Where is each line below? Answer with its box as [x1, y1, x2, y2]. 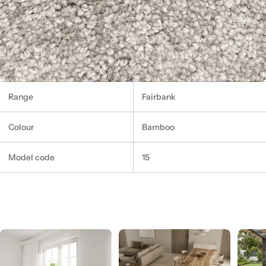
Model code [8, 151, 55, 163]
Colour [8, 121, 34, 132]
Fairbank [142, 91, 176, 102]
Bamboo [142, 121, 175, 132]
